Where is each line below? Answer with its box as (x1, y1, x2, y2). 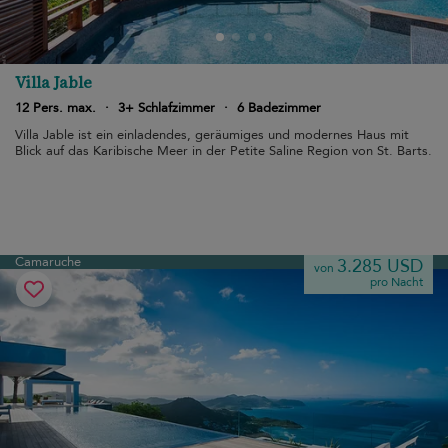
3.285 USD (337, 254, 423, 279)
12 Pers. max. (15, 99, 96, 117)
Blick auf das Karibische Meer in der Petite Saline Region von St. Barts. (15, 142, 432, 160)
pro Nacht (370, 274, 423, 290)
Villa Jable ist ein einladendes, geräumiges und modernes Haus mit (15, 126, 409, 144)
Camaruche (15, 253, 81, 271)
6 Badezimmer (237, 99, 321, 117)
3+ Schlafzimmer (118, 99, 215, 117)
